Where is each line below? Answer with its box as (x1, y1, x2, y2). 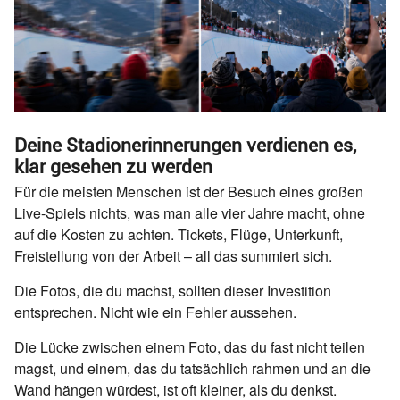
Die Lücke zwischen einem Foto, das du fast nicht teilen (14, 336, 365, 357)
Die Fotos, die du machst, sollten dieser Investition (14, 279, 331, 301)
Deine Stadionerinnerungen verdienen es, (14, 134, 356, 156)
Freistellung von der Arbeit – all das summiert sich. (14, 245, 332, 266)
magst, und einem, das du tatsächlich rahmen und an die (14, 357, 371, 379)
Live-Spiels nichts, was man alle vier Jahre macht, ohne (14, 202, 365, 223)
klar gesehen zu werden (14, 155, 212, 178)
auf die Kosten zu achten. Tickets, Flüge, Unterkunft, (14, 223, 343, 245)
